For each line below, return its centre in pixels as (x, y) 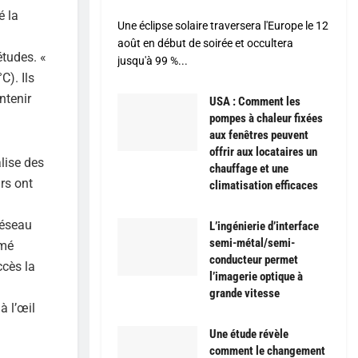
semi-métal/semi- (252, 243)
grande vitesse (245, 294)
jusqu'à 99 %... (153, 61)
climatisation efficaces (264, 186)
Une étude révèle (249, 334)
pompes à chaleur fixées (266, 119)
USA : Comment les (255, 102)
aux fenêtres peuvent (259, 135)
